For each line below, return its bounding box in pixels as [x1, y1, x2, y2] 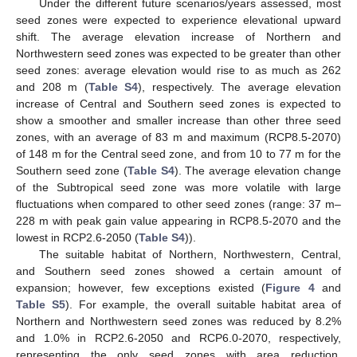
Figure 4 [265, 280, 315, 294]
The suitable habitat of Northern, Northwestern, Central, [38, 247, 341, 261]
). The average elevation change [174, 163, 341, 177]
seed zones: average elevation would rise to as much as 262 [16, 63, 341, 76]
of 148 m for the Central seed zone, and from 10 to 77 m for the [16, 147, 341, 160]
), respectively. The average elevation [138, 80, 341, 93]
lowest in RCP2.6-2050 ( [16, 230, 139, 244]
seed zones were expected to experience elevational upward [16, 13, 341, 26]
